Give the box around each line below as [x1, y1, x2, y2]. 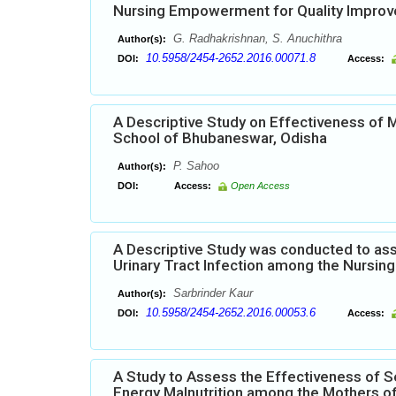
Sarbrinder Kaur [170, 286, 253, 300]
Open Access [231, 180, 290, 191]
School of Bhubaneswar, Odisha [113, 129, 327, 147]
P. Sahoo [170, 159, 219, 172]
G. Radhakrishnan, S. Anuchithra [170, 32, 342, 45]
